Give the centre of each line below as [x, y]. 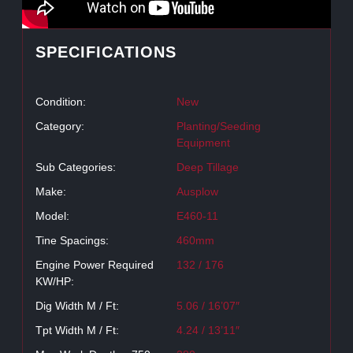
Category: [60, 126]
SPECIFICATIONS [106, 52]
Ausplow [197, 192]
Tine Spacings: [72, 241]
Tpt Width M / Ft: [78, 331]
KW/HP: [55, 282]
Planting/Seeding [218, 126]
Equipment [203, 143]
